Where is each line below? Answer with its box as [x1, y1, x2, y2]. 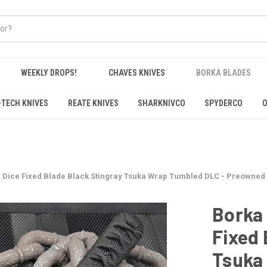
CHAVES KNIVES [108, 68, 165, 77]
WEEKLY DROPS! [20, 68, 77, 77]
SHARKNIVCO [137, 98, 185, 108]
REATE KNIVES [67, 98, 119, 108]
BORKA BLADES [196, 68, 252, 77]
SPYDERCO [204, 98, 243, 108]
